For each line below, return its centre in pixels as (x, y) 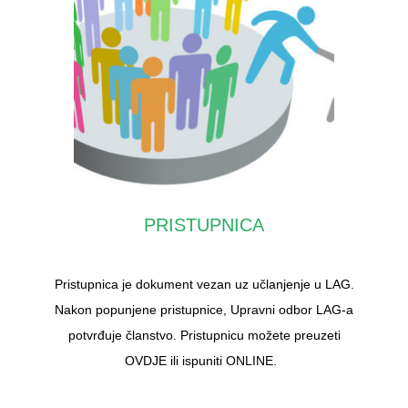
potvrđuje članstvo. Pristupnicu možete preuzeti (204, 335)
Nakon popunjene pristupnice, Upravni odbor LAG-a (204, 309)
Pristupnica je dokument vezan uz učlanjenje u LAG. (204, 284)
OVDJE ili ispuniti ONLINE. (204, 360)
